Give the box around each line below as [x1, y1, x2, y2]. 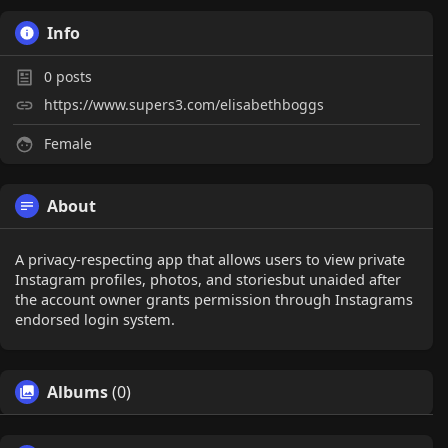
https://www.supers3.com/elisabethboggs [44, 95, 324, 114]
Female [40, 134, 92, 153]
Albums [47, 381, 108, 403]
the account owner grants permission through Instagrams [15, 289, 413, 309]
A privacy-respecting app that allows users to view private [15, 249, 405, 269]
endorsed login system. [15, 309, 175, 329]
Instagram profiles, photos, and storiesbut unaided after [15, 269, 401, 289]
